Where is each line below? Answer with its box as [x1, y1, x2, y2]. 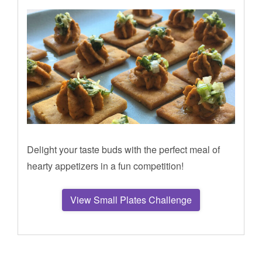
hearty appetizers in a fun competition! [27, 158, 184, 173]
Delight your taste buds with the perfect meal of [27, 142, 220, 156]
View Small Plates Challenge [70, 192, 192, 206]
